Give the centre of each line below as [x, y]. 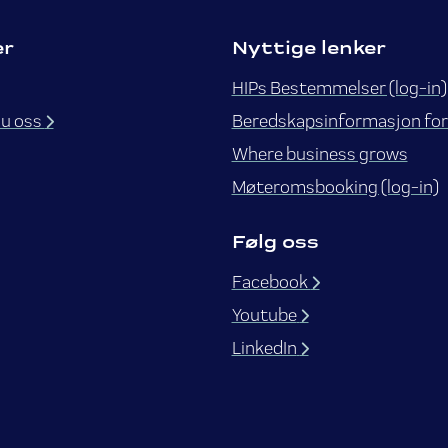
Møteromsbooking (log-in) [335, 186]
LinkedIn [264, 347]
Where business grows [319, 153]
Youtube [264, 314]
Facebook [271, 281]
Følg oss [275, 241]
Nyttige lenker [308, 47]
